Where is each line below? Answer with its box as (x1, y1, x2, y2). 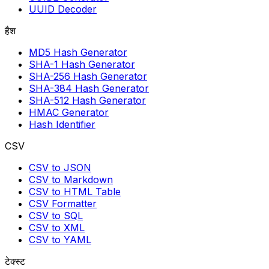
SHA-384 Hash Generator (29, 82, 149, 95)
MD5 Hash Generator (29, 46, 127, 59)
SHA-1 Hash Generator (29, 58, 135, 71)
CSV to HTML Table (29, 186, 121, 198)
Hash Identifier (29, 118, 95, 131)
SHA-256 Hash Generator (29, 70, 147, 83)
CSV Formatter (29, 198, 97, 210)
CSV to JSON (29, 162, 91, 174)
